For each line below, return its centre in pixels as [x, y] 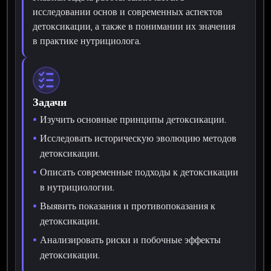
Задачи [50, 102]
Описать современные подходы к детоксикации [139, 172]
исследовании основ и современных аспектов [128, 11]
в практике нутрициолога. [87, 41]
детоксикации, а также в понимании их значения [134, 26]
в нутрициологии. [77, 187]
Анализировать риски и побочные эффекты [131, 240]
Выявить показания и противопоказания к [128, 206]
